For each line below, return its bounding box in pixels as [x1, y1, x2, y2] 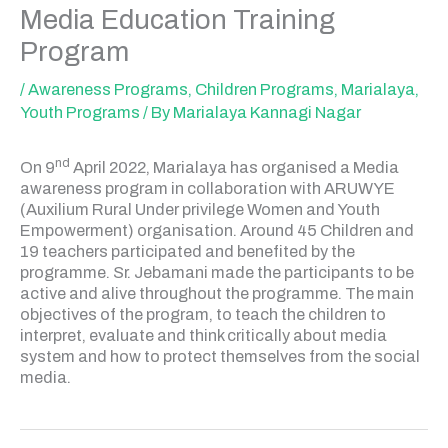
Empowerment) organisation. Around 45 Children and [20, 221, 414, 239]
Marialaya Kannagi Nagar [173, 103, 361, 121]
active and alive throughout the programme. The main [20, 284, 414, 302]
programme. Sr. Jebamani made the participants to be [20, 263, 414, 281]
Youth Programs [20, 103, 140, 121]
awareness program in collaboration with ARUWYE [20, 179, 395, 197]
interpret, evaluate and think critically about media [20, 326, 387, 344]
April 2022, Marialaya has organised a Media [70, 158, 399, 176]
